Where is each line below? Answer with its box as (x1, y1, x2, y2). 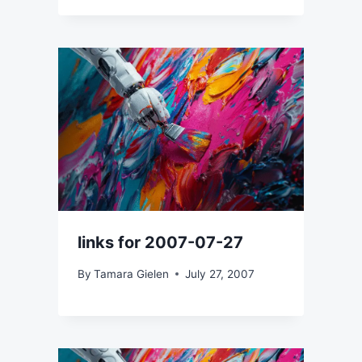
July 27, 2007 (185, 267, 255, 280)
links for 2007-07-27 (78, 233, 243, 253)
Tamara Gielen (94, 267, 170, 280)
